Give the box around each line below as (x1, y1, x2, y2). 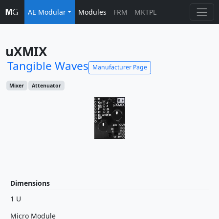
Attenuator (31, 82, 61, 89)
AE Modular (27, 7, 66, 17)
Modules (78, 7, 107, 17)
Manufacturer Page (92, 63, 147, 71)
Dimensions (10, 178, 50, 188)
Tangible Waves (7, 58, 88, 73)
